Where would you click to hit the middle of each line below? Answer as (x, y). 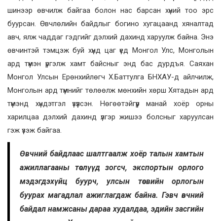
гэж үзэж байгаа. (35, 130)
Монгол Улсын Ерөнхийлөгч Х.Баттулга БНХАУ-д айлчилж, (110, 77)
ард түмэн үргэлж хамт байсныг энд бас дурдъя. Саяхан (110, 64)
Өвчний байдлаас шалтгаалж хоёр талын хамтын (112, 154)
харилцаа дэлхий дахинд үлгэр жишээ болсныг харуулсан (110, 117)
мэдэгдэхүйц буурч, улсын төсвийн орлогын (112, 182)
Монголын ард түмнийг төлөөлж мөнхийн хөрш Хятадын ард (110, 91)
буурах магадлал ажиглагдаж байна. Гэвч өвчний (112, 195)
